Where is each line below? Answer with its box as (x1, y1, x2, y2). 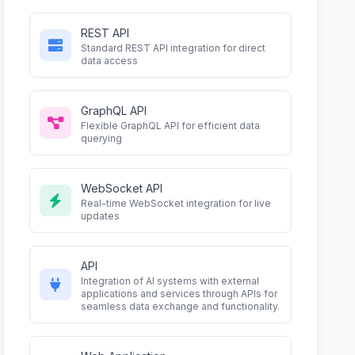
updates (81, 210, 120, 222)
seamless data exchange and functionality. (81, 300, 281, 312)
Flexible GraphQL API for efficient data (81, 120, 261, 132)
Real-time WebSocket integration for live (81, 197, 272, 209)
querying (81, 132, 123, 144)
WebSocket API (81, 181, 163, 195)
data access (81, 55, 139, 67)
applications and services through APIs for (81, 288, 278, 300)
